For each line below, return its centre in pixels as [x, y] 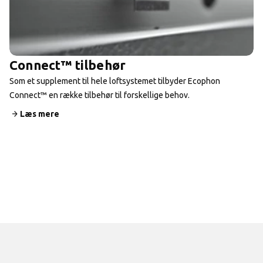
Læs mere [40, 114]
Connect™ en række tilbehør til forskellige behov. [100, 95]
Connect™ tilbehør [68, 65]
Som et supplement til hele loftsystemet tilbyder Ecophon [115, 81]
